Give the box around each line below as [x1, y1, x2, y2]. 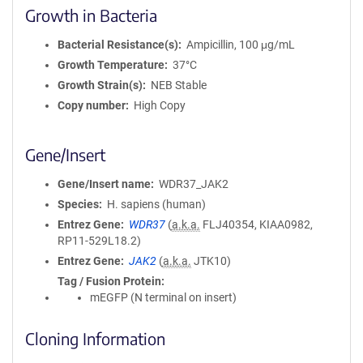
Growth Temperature [58, 58, 164, 71]
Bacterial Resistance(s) [58, 38, 178, 51]
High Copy [133, 99, 186, 112]
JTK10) [190, 254, 231, 267]
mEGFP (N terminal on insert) [90, 291, 237, 304]
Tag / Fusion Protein [58, 275, 161, 288]
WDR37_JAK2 [158, 177, 228, 190]
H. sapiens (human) [106, 198, 206, 211]
